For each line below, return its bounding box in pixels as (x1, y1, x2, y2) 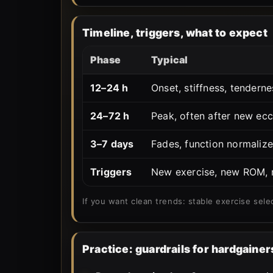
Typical (151, 53, 188, 66)
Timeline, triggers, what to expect (82, 26, 268, 39)
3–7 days (90, 137, 134, 150)
